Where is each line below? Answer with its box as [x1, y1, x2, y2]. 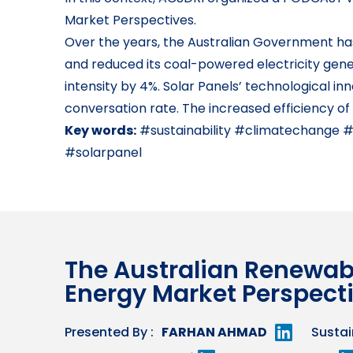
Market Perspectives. [65, 11, 196, 30]
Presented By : [65, 323, 154, 342]
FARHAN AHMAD [162, 323, 267, 342]
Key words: [65, 121, 136, 140]
